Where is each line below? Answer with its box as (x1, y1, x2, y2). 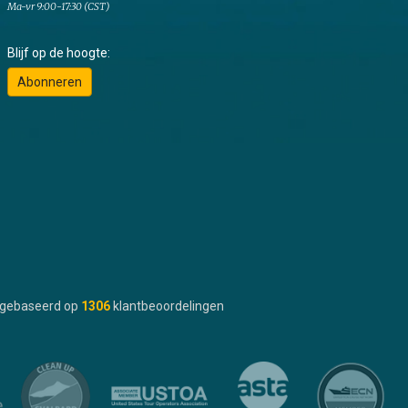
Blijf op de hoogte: (6, 46, 110, 61)
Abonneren (16, 75, 82, 90)
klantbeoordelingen (112, 299, 224, 314)
